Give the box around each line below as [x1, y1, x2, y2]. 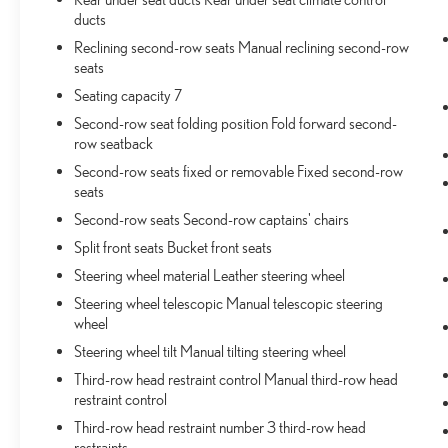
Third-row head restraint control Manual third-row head [74, 370, 399, 389]
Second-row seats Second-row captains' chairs [74, 210, 350, 229]
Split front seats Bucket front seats [74, 238, 273, 257]
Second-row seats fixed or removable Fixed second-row [74, 162, 404, 181]
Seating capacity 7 [74, 86, 183, 105]
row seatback [74, 134, 154, 153]
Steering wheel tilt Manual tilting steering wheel [74, 342, 347, 361]
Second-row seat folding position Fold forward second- [74, 114, 398, 133]
